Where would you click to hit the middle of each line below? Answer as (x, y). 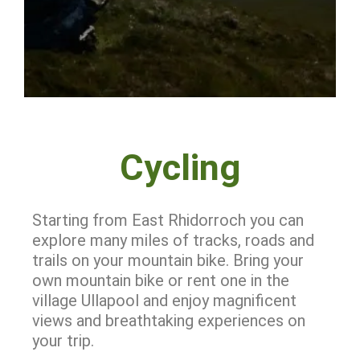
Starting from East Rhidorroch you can (168, 220)
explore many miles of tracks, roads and (173, 240)
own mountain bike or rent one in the (161, 280)
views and (69, 321)
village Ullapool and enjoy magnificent (164, 301)
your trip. (65, 341)
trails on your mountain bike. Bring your (168, 260)
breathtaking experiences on (205, 321)
